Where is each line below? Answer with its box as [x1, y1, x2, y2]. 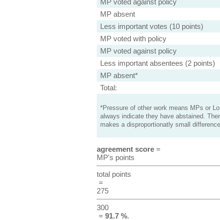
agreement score [96, 145, 154, 153]
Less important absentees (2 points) [100, 59, 215, 67]
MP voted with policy [100, 34, 166, 43]
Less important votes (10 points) [100, 22, 203, 30]
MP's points [96, 153, 135, 162]
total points [96, 170, 131, 178]
